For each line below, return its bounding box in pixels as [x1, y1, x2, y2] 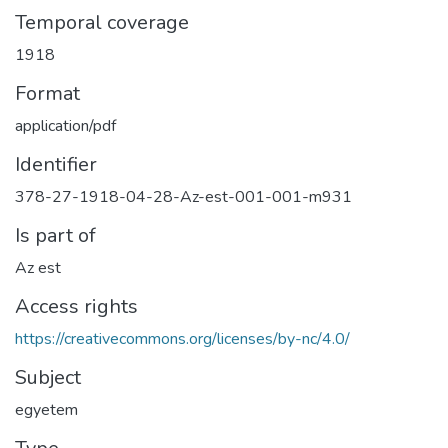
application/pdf [15, 114, 116, 137]
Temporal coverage [15, 8, 189, 36]
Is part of [15, 221, 96, 249]
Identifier [15, 150, 97, 178]
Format [15, 79, 80, 107]
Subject [15, 363, 81, 391]
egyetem [15, 398, 78, 421]
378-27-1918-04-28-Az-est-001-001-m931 [15, 185, 352, 208]
